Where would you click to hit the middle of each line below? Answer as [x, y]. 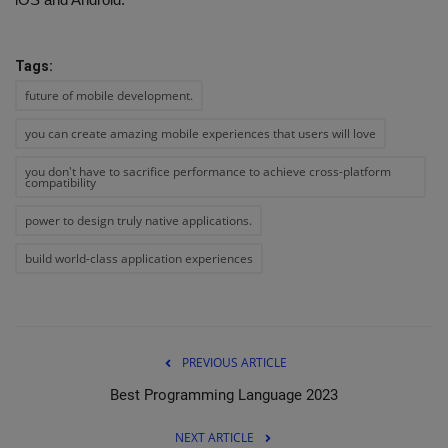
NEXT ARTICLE [214, 437]
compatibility [60, 182]
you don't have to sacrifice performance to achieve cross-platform [208, 171]
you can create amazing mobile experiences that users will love [200, 133]
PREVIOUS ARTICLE [234, 362]
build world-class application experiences [139, 258]
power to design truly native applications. [138, 220]
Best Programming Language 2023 [224, 394]
